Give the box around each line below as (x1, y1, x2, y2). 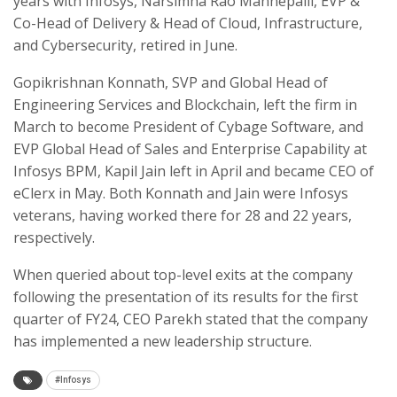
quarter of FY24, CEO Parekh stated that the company (13, 309, 368, 330)
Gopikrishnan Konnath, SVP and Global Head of (13, 73, 328, 93)
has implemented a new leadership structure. (13, 331, 312, 352)
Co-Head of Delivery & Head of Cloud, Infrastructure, (13, 13, 362, 34)
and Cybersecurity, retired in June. (13, 35, 237, 56)
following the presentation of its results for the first (13, 287, 358, 307)
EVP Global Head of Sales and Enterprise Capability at (13, 139, 367, 160)
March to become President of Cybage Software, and (13, 117, 363, 137)
